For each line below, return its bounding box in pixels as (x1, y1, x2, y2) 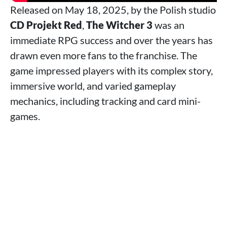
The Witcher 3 (86, 19, 153, 31)
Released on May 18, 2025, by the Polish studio (10, 4, 216, 16)
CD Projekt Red (10, 19, 82, 31)
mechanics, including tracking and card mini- (10, 95, 201, 107)
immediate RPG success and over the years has (10, 34, 213, 46)
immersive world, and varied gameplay (10, 80, 176, 92)
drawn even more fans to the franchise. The (10, 49, 197, 61)
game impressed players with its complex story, (10, 64, 213, 77)
